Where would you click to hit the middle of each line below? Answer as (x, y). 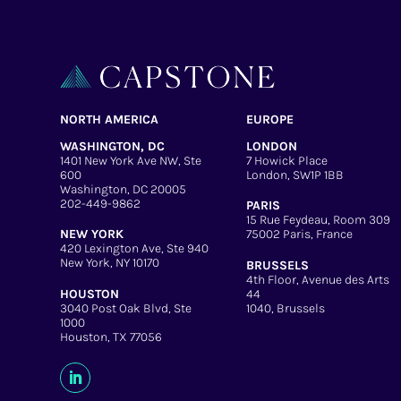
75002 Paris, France (299, 235)
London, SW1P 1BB (294, 175)
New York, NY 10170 (110, 263)
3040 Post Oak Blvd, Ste (126, 308)
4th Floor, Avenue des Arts (317, 279)
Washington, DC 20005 (124, 190)
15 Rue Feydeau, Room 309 (318, 220)
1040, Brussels (285, 308)
